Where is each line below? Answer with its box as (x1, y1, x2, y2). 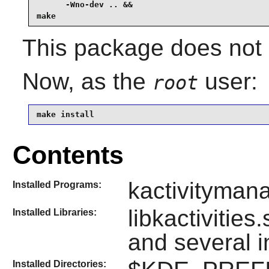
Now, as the (22, 68, 153, 94)
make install (36, 110, 94, 119)
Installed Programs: (12, 179, 101, 190)
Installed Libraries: (12, 207, 97, 218)
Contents (12, 140, 124, 169)
